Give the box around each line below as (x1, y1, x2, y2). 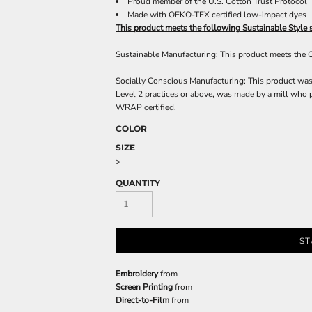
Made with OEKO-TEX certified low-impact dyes (127, 9, 306, 20)
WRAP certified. (116, 102, 176, 113)
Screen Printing (116, 281, 173, 292)
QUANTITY (116, 178, 160, 188)
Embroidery (116, 268, 158, 279)
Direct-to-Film (116, 295, 169, 306)
